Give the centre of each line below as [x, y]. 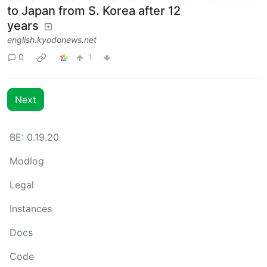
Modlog [27, 161]
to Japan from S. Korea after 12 [94, 10]
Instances [31, 209]
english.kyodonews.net [52, 39]
